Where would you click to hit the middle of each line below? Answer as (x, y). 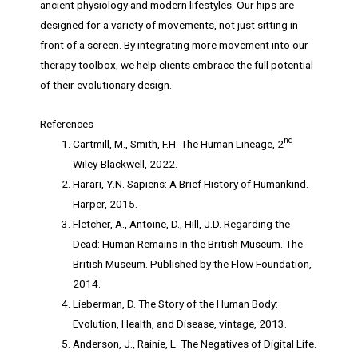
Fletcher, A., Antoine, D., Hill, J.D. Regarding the (182, 223)
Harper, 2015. (105, 203)
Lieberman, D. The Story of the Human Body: (176, 303)
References (67, 123)
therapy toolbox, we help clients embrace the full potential (177, 64)
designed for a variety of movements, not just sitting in (169, 24)
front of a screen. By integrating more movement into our (174, 44)
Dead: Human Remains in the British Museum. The (188, 243)
